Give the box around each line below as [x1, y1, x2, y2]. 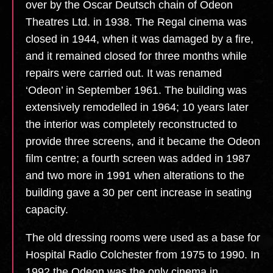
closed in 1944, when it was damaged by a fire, [26, 33, 253, 46]
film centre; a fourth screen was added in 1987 [26, 152, 250, 165]
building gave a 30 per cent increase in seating [26, 186, 252, 199]
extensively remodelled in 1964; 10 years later [26, 101, 249, 114]
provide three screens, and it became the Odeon [26, 135, 260, 148]
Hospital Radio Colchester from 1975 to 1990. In [26, 249, 260, 261]
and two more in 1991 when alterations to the [26, 169, 244, 182]
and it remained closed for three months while [26, 50, 247, 63]
